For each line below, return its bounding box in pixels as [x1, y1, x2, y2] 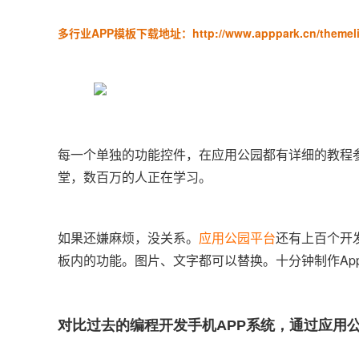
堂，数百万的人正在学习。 [58, 167, 212, 186]
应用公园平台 [199, 228, 276, 247]
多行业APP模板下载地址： [58, 25, 192, 41]
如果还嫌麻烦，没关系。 [58, 228, 199, 247]
